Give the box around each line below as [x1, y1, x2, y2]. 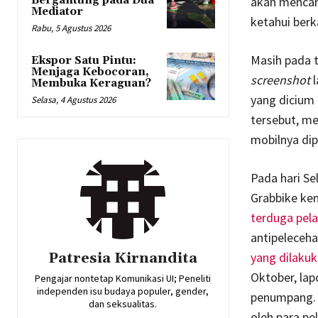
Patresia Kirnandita [48, 249, 198, 268]
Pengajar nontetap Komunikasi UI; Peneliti [35, 272, 212, 285]
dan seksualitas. [89, 297, 158, 311]
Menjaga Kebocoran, [31, 65, 149, 79]
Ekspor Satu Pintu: [31, 54, 136, 68]
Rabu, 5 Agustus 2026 [31, 22, 111, 35]
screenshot [250, 72, 310, 89]
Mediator [31, 5, 83, 19]
